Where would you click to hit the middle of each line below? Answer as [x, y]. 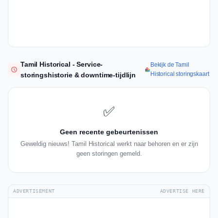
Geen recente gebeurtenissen [109, 132]
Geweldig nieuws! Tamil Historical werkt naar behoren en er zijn [109, 144]
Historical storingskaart [180, 74]
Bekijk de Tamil [170, 65]
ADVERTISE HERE [182, 191]
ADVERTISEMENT [34, 191]
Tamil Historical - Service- [62, 64]
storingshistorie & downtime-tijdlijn [78, 75]
